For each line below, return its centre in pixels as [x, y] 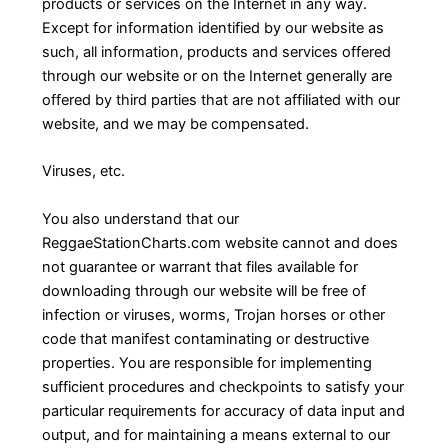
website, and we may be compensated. [175, 124]
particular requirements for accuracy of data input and [223, 410]
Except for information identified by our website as [212, 28]
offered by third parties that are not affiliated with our [220, 100]
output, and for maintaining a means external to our [215, 434]
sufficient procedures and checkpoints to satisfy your [222, 386]
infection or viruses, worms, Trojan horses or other [213, 314]
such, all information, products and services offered [216, 52]
